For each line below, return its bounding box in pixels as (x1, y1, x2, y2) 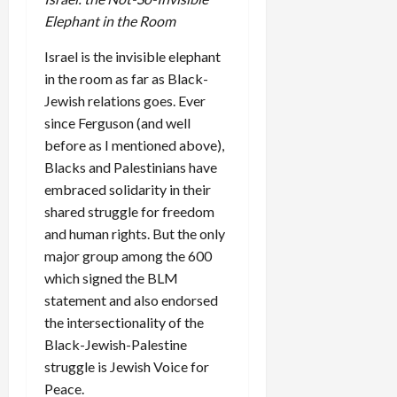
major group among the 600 (44, 247, 212, 265)
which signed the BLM (44, 269, 178, 287)
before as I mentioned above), (44, 136, 224, 154)
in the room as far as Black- (44, 70, 208, 88)
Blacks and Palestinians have (44, 159, 217, 176)
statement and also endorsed (44, 292, 218, 309)
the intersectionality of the (44, 314, 204, 331)
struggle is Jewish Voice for (44, 358, 209, 376)
